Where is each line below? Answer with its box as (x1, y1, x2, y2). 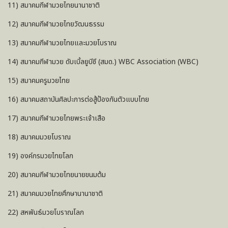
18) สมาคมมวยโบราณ (8, 131, 71, 142)
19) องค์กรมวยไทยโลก (8, 150, 73, 161)
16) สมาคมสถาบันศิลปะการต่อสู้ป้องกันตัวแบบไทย (8, 94, 149, 105)
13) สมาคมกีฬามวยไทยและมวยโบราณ (8, 37, 117, 48)
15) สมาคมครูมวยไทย (8, 75, 70, 86)
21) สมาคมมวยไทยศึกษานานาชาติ (8, 188, 103, 199)
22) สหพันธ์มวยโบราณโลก (8, 207, 84, 218)
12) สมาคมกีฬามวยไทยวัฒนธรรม (8, 18, 104, 30)
